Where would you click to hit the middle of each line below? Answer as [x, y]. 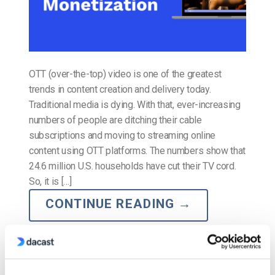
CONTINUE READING [112, 204]
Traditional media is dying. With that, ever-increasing [135, 105]
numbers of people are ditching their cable [115, 120]
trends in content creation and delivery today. [120, 90]
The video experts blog [103, 247]
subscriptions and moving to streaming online [122, 136]
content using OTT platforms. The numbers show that [137, 151]
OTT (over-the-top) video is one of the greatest [125, 74]
